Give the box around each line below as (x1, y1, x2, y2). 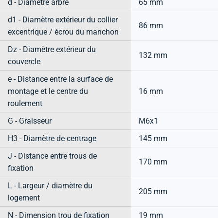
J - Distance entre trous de (8, 151, 97, 161)
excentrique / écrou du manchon (8, 27, 119, 37)
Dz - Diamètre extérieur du (8, 45, 96, 54)
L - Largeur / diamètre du (8, 181, 92, 191)
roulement (8, 99, 42, 109)
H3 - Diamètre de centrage (8, 134, 96, 144)
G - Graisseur (8, 116, 52, 126)
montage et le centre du (8, 87, 88, 96)
